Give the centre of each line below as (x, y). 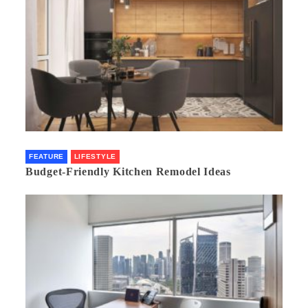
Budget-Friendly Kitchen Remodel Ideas (128, 171)
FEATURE (46, 156)
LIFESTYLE (95, 156)
